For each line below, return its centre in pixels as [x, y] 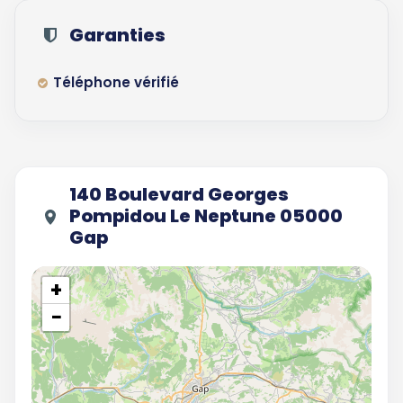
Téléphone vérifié [116, 82]
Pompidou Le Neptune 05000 [206, 216]
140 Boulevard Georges [179, 194]
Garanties [117, 35]
